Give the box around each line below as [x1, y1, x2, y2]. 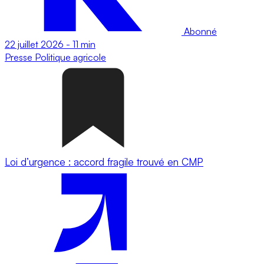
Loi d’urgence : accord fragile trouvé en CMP [5, 155, 203, 168]
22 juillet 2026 [5, 38, 64, 50]
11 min [72, 38, 95, 50]
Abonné [181, 25, 217, 37]
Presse [5, 51, 35, 63]
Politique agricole [35, 51, 106, 63]
